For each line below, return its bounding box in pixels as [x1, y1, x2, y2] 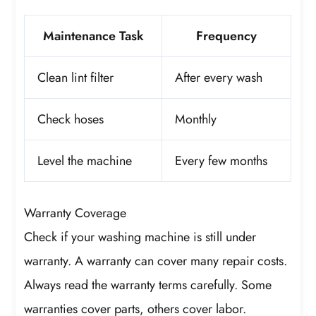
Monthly [175, 110, 217, 129]
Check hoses [37, 110, 104, 129]
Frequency [196, 27, 257, 46]
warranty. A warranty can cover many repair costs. [24, 252, 288, 271]
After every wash [175, 68, 263, 87]
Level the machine [37, 152, 133, 171]
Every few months [175, 152, 268, 171]
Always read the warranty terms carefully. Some [24, 276, 272, 295]
